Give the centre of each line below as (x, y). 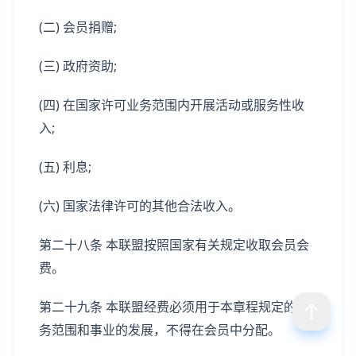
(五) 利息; (65, 167)
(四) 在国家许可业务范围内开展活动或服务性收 (172, 105)
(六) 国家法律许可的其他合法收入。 (140, 206)
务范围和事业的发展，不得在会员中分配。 (160, 330)
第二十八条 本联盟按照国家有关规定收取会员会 (174, 245)
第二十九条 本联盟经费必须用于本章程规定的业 (174, 307)
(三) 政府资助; (78, 66)
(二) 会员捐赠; (78, 27)
